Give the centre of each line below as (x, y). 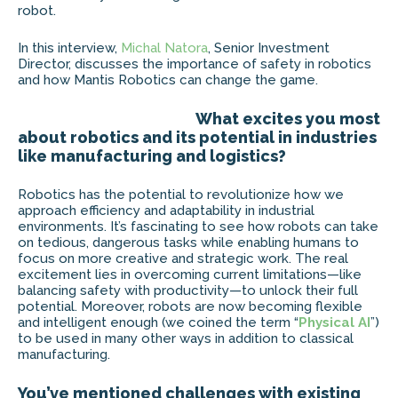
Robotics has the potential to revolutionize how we (181, 195)
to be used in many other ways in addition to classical (186, 339)
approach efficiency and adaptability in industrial (166, 211)
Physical (326, 323)
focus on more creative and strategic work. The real (183, 259)
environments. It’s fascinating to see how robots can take (198, 227)
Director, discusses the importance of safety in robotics (195, 64)
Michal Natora (164, 48)
